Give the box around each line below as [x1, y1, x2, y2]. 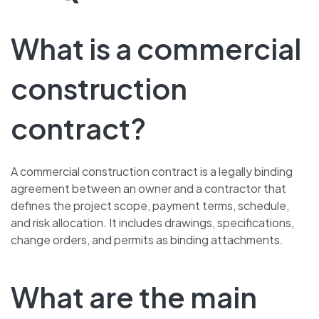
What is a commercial [11, 29, 301, 66]
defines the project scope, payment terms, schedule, [11, 198, 289, 214]
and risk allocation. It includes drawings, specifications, [11, 215, 294, 231]
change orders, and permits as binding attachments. [11, 232, 283, 248]
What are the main [11, 278, 257, 315]
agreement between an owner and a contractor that [11, 181, 286, 197]
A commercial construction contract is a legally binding [11, 164, 293, 179]
